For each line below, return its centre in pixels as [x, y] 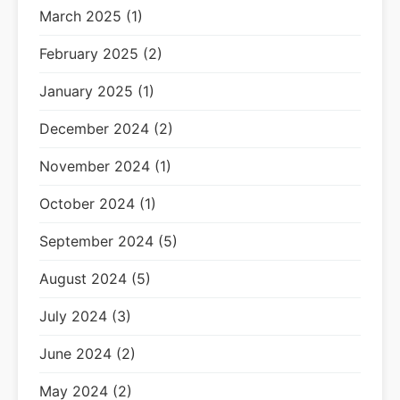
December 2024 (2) [106, 129]
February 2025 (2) [101, 54]
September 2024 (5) [108, 241]
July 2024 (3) [85, 316]
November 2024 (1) [105, 166]
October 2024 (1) [98, 204]
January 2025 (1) [97, 91]
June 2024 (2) [87, 354]
